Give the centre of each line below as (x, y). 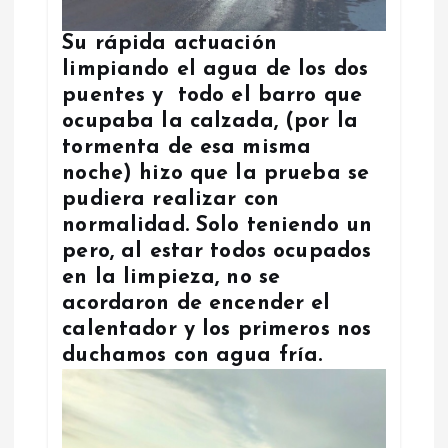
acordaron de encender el (196, 303)
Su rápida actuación (169, 43)
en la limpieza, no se (171, 277)
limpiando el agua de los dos (215, 69)
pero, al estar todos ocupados (217, 251)
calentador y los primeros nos (217, 329)
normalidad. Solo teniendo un (217, 225)
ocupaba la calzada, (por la (210, 121)
